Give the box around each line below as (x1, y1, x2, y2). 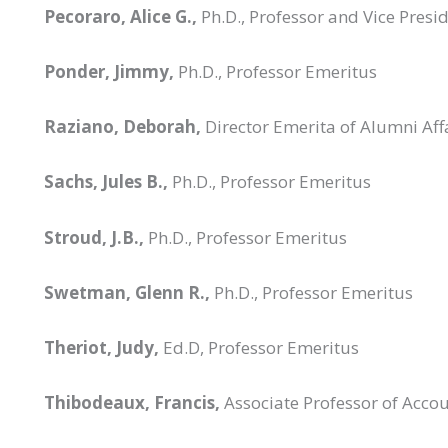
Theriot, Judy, (44, 335, 159, 359)
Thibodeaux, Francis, (44, 391, 220, 415)
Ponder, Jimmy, (44, 59, 174, 83)
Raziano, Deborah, (44, 115, 201, 139)
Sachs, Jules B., (44, 170, 168, 194)
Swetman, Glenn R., (44, 280, 210, 304)
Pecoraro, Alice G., (44, 4, 197, 28)
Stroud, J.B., (44, 225, 148, 249)
